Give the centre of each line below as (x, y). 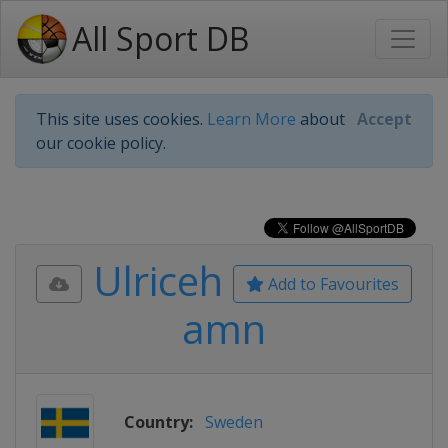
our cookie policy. (101, 143)
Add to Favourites (331, 284)
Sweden (234, 422)
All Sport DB (160, 38)
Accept (384, 119)
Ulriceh (157, 280)
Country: (158, 422)
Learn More (251, 119)
